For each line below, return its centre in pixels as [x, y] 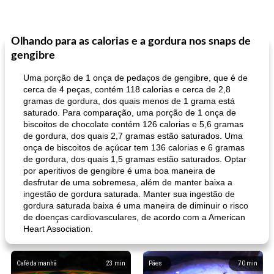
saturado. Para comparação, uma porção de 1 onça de [130, 113]
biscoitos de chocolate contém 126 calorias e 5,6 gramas [133, 124]
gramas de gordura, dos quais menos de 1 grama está [129, 101]
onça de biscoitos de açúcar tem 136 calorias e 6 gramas [134, 147]
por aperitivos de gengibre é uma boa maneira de [119, 171]
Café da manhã [37, 263]
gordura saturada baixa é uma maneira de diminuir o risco [136, 206]
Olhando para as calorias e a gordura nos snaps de [131, 42]
